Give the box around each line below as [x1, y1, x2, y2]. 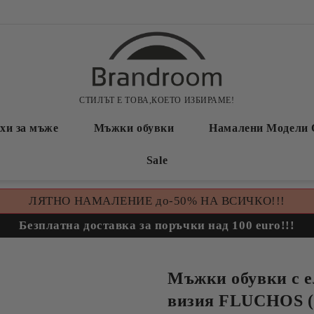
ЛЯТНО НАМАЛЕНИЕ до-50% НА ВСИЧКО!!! [29, 194, 285, 207]
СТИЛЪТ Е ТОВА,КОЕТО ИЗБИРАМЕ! [79, 95, 235, 105]
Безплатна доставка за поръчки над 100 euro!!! [19, 219, 295, 232]
